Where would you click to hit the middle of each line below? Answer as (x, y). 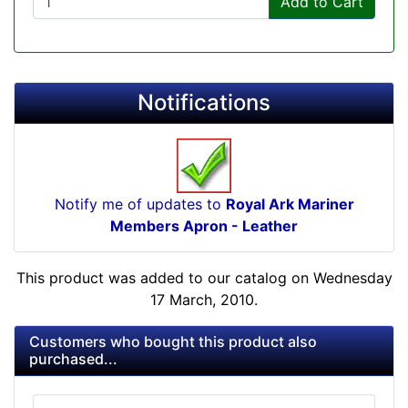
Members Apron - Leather (204, 225)
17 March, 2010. (204, 299)
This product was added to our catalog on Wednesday (204, 277)
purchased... (73, 358)
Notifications (204, 102)
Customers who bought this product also (173, 341)
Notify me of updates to (140, 204)
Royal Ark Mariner (290, 204)
